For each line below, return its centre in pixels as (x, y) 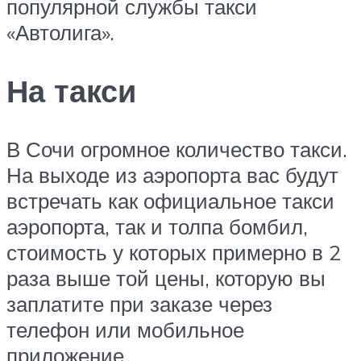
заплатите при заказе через (139, 304)
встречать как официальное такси (170, 201)
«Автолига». (60, 33)
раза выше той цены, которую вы (166, 278)
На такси (71, 91)
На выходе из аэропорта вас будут (172, 175)
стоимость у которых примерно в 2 (174, 253)
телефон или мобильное (125, 330)
